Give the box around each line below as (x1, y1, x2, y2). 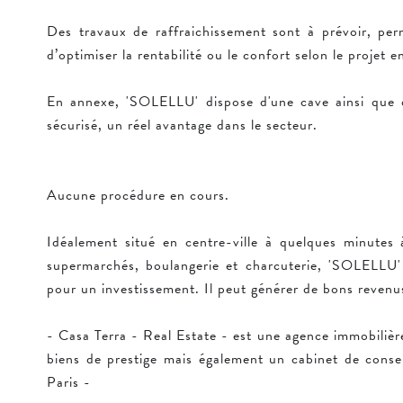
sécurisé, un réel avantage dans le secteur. (47, 114, 318, 136)
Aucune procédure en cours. (47, 184, 229, 206)
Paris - (47, 372, 91, 393)
